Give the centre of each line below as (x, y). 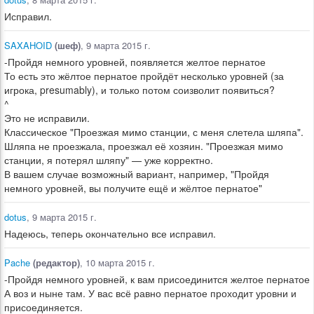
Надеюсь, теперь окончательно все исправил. (110, 233)
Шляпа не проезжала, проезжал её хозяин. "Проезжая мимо (144, 146)
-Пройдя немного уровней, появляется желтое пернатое (135, 62)
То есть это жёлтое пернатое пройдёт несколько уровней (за (144, 76)
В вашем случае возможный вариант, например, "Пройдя (137, 174)
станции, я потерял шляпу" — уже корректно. (109, 160)
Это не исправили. (47, 118)
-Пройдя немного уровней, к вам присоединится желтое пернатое (157, 279)
